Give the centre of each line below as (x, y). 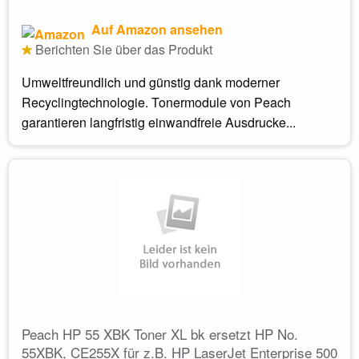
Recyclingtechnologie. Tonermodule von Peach (156, 103)
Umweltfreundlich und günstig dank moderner (151, 83)
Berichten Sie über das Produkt (122, 50)
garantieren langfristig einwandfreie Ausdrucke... (159, 123)
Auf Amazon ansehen (155, 30)
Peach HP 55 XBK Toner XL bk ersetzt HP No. (160, 334)
